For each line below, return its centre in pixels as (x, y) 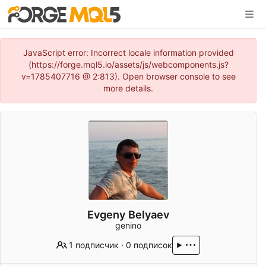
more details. (128, 88)
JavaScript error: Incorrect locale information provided (128, 53)
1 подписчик (94, 245)
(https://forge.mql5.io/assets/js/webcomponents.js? (128, 64)
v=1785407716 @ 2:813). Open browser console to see (128, 76)
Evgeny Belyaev (128, 215)
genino (128, 226)
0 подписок (149, 245)
